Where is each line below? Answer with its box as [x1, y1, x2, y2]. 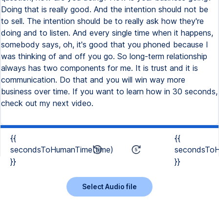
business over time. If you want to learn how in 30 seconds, [1, 87, 218, 96]
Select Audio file [82, 182, 137, 191]
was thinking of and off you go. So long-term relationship [1, 51, 207, 61]
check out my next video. [1, 98, 93, 108]
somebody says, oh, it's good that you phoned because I [1, 40, 208, 49]
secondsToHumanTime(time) [10, 145, 113, 154]
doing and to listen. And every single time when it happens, [1, 28, 213, 38]
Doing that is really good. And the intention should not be [1, 4, 208, 14]
